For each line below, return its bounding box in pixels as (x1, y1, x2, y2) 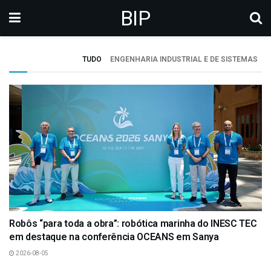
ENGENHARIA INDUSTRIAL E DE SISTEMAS (110, 55, 258, 64)
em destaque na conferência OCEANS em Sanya (9, 231, 219, 243)
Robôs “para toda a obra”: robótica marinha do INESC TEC (9, 218, 257, 229)
